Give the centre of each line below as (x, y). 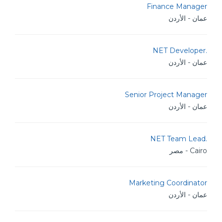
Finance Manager (177, 6)
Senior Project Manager (166, 95)
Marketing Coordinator (168, 183)
